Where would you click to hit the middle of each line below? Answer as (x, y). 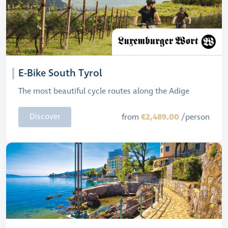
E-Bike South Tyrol (60, 74)
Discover (45, 117)
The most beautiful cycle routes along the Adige (104, 91)
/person (194, 117)
